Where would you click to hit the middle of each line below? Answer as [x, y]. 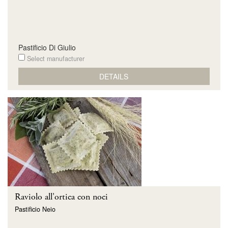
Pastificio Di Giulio [47, 47]
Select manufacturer [54, 59]
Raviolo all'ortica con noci [61, 197]
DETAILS [114, 76]
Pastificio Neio [35, 209]
